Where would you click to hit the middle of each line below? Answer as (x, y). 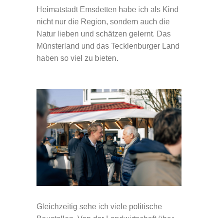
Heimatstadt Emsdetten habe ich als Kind (108, 9)
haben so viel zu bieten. (77, 58)
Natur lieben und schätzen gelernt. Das (104, 34)
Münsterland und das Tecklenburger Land (108, 46)
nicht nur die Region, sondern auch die (103, 21)
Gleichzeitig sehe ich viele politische (99, 206)
